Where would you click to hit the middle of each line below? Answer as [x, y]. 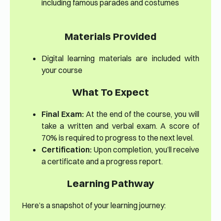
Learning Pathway [110, 184]
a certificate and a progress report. [102, 162]
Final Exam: [63, 114]
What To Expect [110, 92]
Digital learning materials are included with [120, 58]
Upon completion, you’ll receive [146, 150]
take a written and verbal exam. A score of [120, 126]
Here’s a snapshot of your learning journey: [94, 205]
